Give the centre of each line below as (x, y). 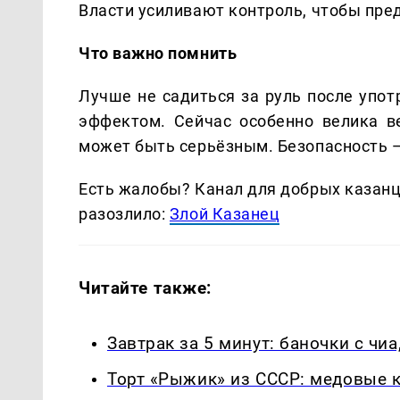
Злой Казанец (225, 213)
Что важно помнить (158, 53)
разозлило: (124, 213)
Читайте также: (146, 287)
